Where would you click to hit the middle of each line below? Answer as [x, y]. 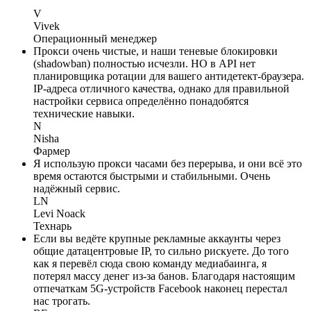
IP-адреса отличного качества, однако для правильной [161, 89]
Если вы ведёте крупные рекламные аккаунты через [157, 239]
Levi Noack [59, 214]
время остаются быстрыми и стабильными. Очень [152, 176]
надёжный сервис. [77, 189]
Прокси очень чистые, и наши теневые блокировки [155, 51]
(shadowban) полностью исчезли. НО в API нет [144, 64]
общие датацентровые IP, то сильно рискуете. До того [161, 251]
